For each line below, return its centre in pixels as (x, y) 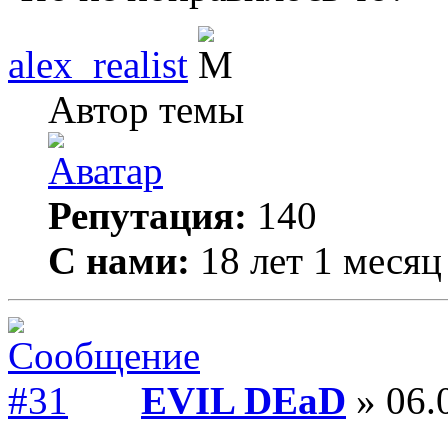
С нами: (119, 260)
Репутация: (147, 215)
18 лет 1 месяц (316, 260)
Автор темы (146, 109)
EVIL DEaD (243, 400)
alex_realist (98, 64)
